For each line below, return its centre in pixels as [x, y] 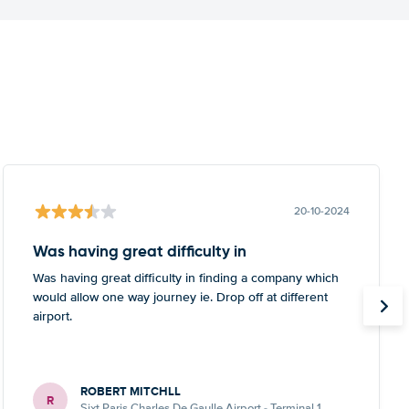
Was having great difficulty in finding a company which [185, 278]
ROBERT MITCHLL [130, 391]
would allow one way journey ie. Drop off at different [180, 297]
